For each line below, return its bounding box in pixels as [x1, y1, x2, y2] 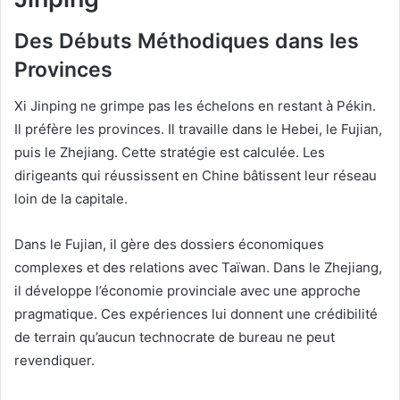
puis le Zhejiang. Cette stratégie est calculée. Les [14, 143, 325, 161]
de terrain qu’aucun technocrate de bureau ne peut [14, 328, 335, 346]
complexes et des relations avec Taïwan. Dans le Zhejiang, [14, 258, 382, 276]
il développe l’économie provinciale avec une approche [14, 281, 361, 299]
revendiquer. [14, 351, 95, 369]
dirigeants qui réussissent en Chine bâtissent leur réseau [14, 166, 377, 184]
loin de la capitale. [14, 189, 128, 207]
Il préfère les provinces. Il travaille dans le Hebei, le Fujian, [14, 120, 382, 137]
